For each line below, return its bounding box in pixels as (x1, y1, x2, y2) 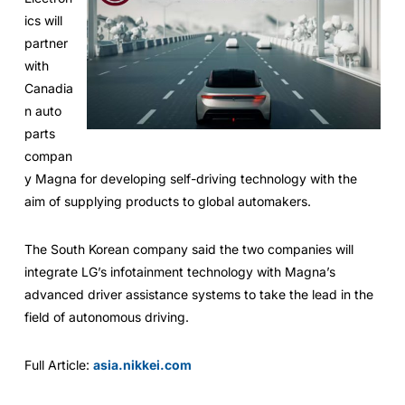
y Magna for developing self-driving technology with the (24, 171, 357, 186)
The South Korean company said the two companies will (24, 241, 353, 257)
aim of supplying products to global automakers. (24, 193, 311, 209)
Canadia (24, 80, 73, 96)
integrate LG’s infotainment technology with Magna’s (24, 264, 335, 279)
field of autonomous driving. (24, 309, 189, 325)
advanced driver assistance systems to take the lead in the (24, 287, 373, 302)
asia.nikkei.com (92, 357, 192, 372)
